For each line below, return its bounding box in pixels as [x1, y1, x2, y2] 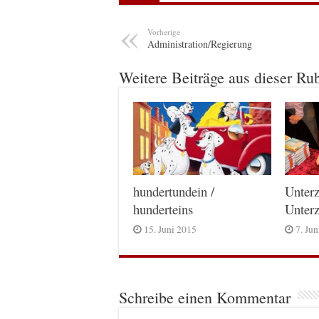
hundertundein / [133, 182, 214, 201]
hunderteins [133, 200, 193, 219]
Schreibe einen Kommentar [119, 287, 291, 308]
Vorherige [147, 26, 180, 37]
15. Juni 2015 [144, 223, 197, 236]
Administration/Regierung [147, 36, 252, 51]
